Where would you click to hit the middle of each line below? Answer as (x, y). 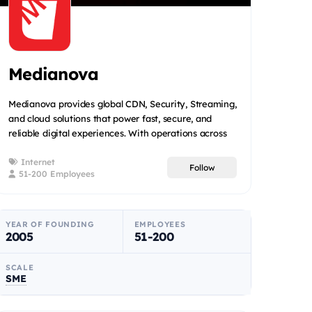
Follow (202, 168)
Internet (37, 162)
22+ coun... (31, 147)
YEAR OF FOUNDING (50, 224)
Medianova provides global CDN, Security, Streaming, (123, 103)
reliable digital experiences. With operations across (118, 133)
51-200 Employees (55, 173)
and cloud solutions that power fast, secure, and (110, 118)
